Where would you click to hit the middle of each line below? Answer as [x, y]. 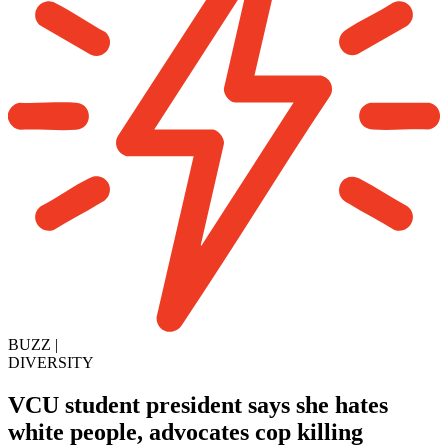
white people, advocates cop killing [185, 431]
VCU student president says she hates [198, 404]
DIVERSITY [51, 363]
